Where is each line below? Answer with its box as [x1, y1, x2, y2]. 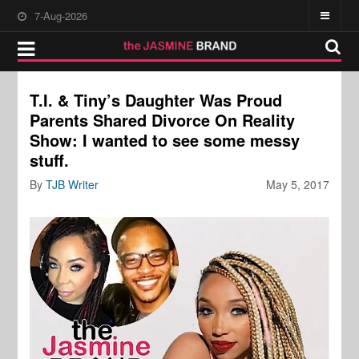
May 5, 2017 [265, 176, 329, 192]
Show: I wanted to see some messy [30, 128, 301, 151]
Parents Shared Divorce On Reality [30, 108, 296, 131]
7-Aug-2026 [34, 8, 88, 23]
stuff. [30, 148, 70, 171]
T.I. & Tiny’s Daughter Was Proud [30, 88, 283, 111]
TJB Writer [46, 176, 99, 192]
